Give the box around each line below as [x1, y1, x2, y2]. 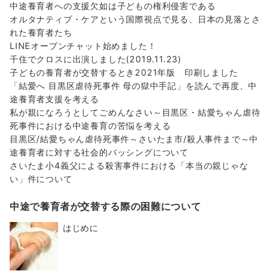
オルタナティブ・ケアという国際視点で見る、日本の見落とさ [10, 13, 261, 24]
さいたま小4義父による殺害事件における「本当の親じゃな [10, 160, 249, 171]
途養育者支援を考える [10, 93, 100, 104]
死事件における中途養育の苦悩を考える [10, 120, 171, 131]
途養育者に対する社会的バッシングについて [10, 146, 189, 157]
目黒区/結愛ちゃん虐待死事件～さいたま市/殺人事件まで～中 [10, 133, 259, 144]
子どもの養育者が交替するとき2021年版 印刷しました [10, 67, 238, 77]
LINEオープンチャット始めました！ [10, 40, 157, 51]
